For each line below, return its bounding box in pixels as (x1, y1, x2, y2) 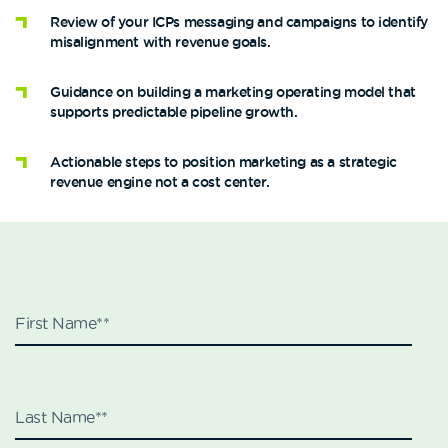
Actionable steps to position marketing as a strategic (50, 154, 397, 170)
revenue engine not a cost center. (50, 174, 270, 190)
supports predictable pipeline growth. (50, 104, 298, 120)
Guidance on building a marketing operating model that (50, 84, 416, 100)
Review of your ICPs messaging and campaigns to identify (50, 14, 428, 30)
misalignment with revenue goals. (50, 34, 271, 50)
